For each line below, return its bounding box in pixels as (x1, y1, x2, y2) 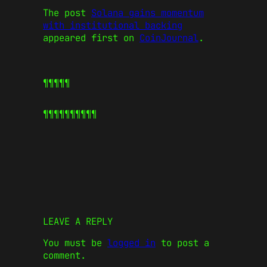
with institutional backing (43, 19, 182, 32)
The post (43, 7, 91, 20)
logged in (107, 237, 156, 250)
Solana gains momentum (91, 7, 204, 20)
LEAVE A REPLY (43, 215, 113, 228)
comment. (43, 249, 86, 262)
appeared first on (43, 32, 139, 45)
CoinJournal (139, 32, 198, 45)
